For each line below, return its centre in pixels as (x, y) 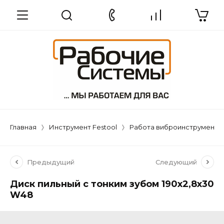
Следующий (176, 162)
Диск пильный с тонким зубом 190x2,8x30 (112, 184)
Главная (23, 127)
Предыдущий (51, 162)
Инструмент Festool (83, 127)
